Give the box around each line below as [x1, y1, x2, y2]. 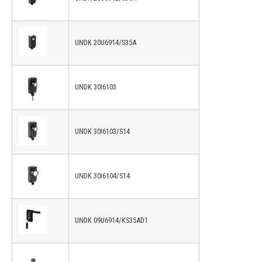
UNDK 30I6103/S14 [75, 127, 130, 136]
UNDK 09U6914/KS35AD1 [75, 216, 148, 225]
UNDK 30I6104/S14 [75, 171, 130, 181]
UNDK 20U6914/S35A [75, 38, 136, 47]
